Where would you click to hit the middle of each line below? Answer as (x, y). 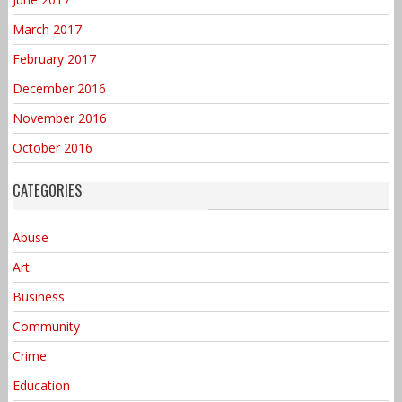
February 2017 (54, 59)
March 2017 (47, 30)
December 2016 (59, 89)
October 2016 (52, 148)
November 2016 (59, 118)
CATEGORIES (47, 190)
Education (41, 386)
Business (38, 297)
